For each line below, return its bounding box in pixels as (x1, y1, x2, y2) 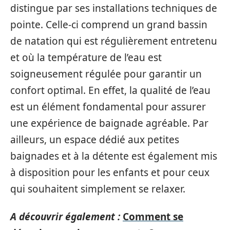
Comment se (123, 210, 183, 223)
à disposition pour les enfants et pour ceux (10, 165, 209, 179)
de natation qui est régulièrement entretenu (10, 34, 217, 48)
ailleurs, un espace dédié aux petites (10, 132, 179, 146)
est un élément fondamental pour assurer (10, 100, 206, 113)
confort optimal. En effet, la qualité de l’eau (10, 83, 210, 97)
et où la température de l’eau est (10, 50, 162, 64)
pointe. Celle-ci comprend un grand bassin (10, 17, 207, 31)
